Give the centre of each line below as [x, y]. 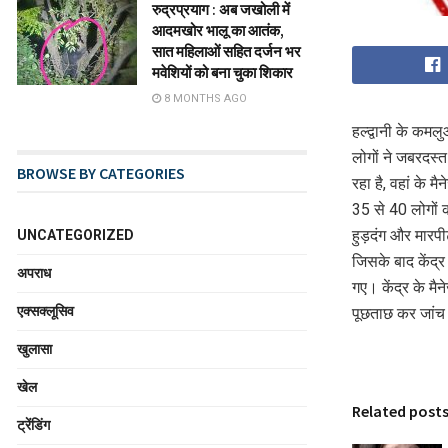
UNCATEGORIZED [75, 235]
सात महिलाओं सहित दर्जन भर [226, 51]
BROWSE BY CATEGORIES [101, 173]
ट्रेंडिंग [33, 425]
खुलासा [34, 349]
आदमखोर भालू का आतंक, [218, 30]
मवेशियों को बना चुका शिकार [222, 72]
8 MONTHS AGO [204, 98]
